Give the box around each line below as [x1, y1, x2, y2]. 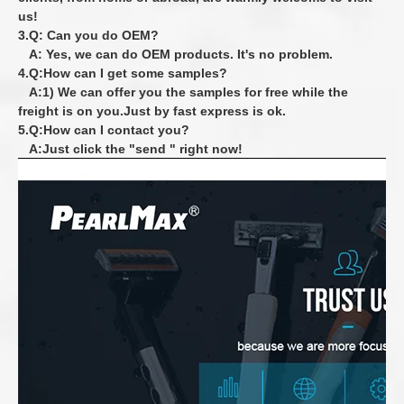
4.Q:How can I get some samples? [18, 66, 227, 80]
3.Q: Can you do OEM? [18, 28, 159, 42]
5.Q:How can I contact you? [18, 123, 189, 137]
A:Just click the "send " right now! [18, 142, 243, 156]
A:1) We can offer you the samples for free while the [18, 85, 348, 99]
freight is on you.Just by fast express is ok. [18, 104, 286, 118]
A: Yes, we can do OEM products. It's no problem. [18, 47, 333, 61]
